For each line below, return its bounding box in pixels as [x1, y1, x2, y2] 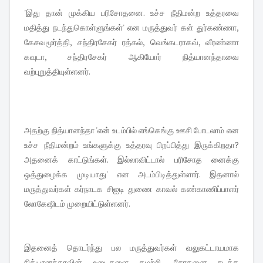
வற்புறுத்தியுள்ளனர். [24, 66, 92, 77]
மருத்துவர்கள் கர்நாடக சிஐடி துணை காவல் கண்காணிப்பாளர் [24, 183, 239, 195]
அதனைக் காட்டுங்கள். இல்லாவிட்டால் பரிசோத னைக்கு [24, 154, 239, 166]
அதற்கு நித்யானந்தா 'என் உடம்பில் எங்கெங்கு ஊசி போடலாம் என [24, 124, 239, 136]
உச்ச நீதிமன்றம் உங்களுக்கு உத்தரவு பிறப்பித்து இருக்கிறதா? [24, 139, 239, 151]
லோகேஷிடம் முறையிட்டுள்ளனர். [24, 198, 131, 210]
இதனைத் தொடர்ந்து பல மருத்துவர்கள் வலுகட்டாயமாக [24, 242, 239, 254]
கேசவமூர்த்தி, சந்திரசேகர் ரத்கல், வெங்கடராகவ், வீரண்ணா [24, 36, 239, 48]
